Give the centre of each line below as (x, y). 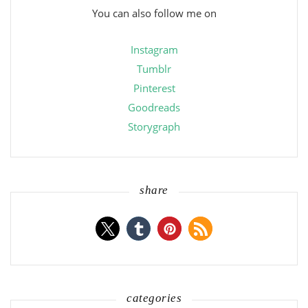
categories (154, 298)
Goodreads (154, 107)
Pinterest (154, 88)
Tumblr (154, 68)
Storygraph (154, 126)
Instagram (154, 49)
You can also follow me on (154, 13)
